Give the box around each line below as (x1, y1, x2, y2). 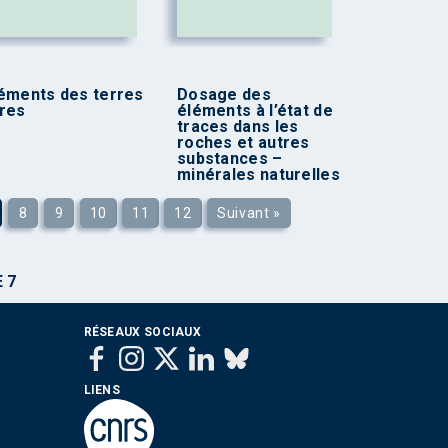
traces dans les (176, 116, 299, 136)
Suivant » (216, 204, 282, 221)
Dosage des (176, 84, 271, 104)
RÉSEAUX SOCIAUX (83, 325, 201, 340)
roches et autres (176, 132, 310, 152)
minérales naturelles (176, 164, 340, 184)
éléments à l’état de (176, 100, 333, 120)
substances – (176, 148, 283, 168)
